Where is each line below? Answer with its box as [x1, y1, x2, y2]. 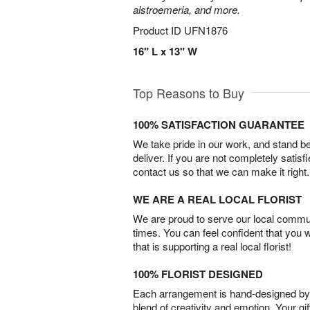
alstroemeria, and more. [133, 2, 240, 17]
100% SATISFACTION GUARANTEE [133, 117, 304, 132]
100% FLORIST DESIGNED [133, 266, 263, 282]
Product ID [133, 23, 184, 37]
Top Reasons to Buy [133, 84, 244, 102]
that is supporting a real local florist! [133, 239, 291, 253]
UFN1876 [184, 23, 228, 37]
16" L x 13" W [133, 44, 197, 59]
